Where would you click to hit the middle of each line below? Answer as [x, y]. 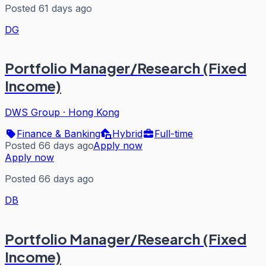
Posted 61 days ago [48, 8]
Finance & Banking [58, 134]
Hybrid [127, 134]
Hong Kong [94, 113]
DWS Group [32, 113]
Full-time [174, 134]
